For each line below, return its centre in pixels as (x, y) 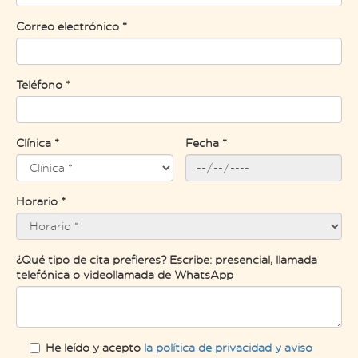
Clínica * (38, 142)
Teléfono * (43, 84)
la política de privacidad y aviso (228, 347)
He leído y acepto (95, 347)
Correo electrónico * (72, 26)
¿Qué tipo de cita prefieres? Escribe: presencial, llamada (167, 259)
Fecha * (206, 142)
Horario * (41, 201)
